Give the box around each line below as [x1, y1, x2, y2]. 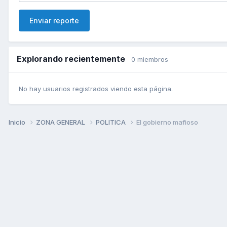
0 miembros [131, 55, 168, 63]
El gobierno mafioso [136, 118, 198, 127]
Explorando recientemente [17, 53, 131, 64]
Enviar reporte [29, 16, 79, 25]
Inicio [9, 118, 27, 127]
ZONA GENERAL [36, 118, 87, 127]
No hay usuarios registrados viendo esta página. [19, 85, 173, 93]
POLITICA [96, 118, 127, 127]
